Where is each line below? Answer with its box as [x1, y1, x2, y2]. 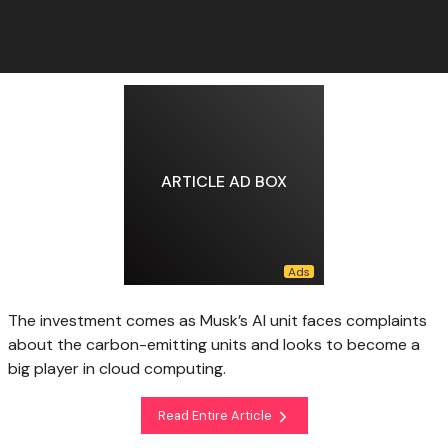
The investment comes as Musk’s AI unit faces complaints [8, 310, 427, 332]
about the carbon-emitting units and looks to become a [8, 334, 420, 356]
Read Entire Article [157, 406, 275, 424]
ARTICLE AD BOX [161, 170, 287, 192]
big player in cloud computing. [8, 358, 226, 380]
